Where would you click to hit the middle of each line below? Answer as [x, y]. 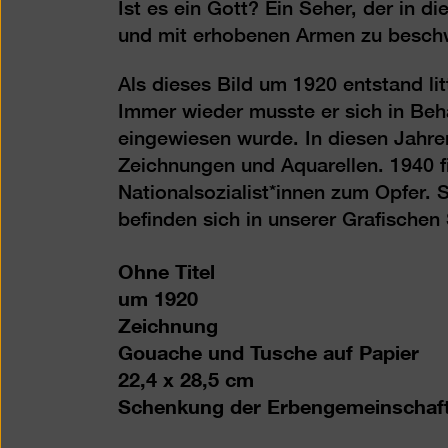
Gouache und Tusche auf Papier [268, 349]
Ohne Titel [166, 268]
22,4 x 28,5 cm [186, 376]
